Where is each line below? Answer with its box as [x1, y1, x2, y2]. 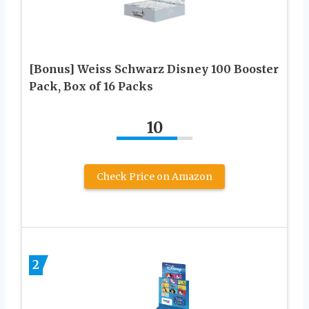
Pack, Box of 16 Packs [29, 79, 153, 93]
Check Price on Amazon [97, 170, 212, 183]
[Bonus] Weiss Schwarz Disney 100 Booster [29, 61, 279, 76]
